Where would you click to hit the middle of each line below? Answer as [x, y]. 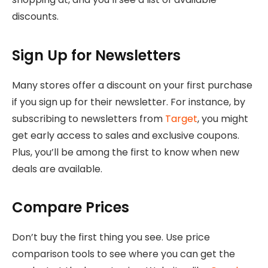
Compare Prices [71, 208]
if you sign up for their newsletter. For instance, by [129, 102]
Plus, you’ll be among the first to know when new [126, 152]
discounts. [35, 17]
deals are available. [57, 169]
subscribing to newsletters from [89, 118]
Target [181, 118]
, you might [223, 118]
